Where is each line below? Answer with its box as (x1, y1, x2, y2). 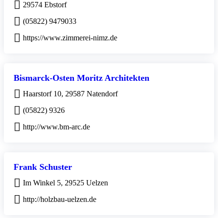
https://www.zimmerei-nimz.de (23, 33, 117, 42)
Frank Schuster (14, 162, 72, 172)
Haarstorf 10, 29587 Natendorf (23, 89, 118, 98)
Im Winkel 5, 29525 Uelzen (23, 178, 108, 187)
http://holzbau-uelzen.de (23, 195, 96, 203)
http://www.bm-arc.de (23, 122, 90, 131)
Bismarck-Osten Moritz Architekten (14, 73, 149, 83)
